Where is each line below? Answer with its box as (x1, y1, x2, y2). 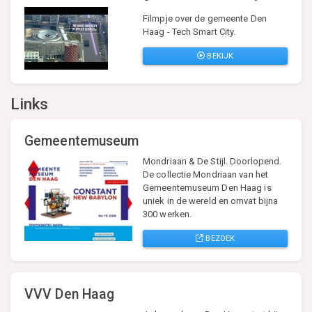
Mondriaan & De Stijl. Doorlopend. (143, 155, 282, 166)
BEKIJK (205, 50, 234, 61)
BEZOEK (203, 233, 235, 243)
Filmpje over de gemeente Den (143, 13, 267, 24)
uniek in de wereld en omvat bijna (143, 195, 279, 206)
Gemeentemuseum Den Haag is (143, 182, 272, 193)
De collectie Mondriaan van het (143, 169, 269, 180)
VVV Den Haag (24, 286, 115, 302)
